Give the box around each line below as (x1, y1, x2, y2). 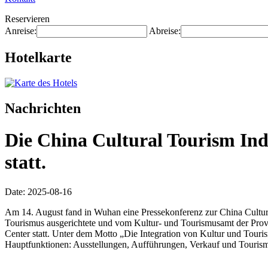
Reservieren (5, 14, 50, 24)
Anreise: (5, 26, 36, 36)
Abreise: (149, 26, 181, 36)
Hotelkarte (5, 49, 72, 65)
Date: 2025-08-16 (5, 186, 72, 197)
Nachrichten (5, 100, 81, 116)
